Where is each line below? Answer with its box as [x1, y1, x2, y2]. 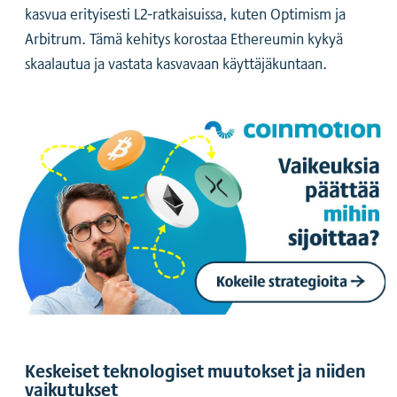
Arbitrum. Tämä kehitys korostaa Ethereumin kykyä [25, 26, 343, 50]
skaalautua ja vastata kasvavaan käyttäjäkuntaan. [25, 51, 327, 74]
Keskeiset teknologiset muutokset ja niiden [25, 356, 366, 385]
